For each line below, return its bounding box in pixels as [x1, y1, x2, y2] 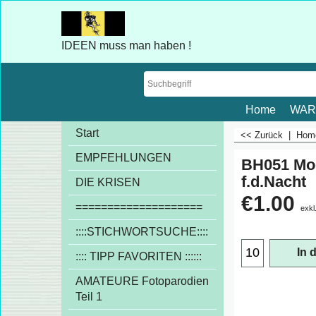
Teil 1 [75, 291, 102, 303]
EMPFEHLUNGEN [75, 152, 171, 164]
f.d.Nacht [241, 172, 306, 190]
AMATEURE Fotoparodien [75, 275, 209, 287]
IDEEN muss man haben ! [61, 39, 191, 51]
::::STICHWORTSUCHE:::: [75, 226, 208, 238]
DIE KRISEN [75, 176, 140, 188]
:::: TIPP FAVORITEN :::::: [75, 250, 202, 262]
